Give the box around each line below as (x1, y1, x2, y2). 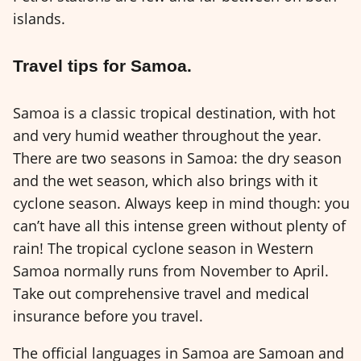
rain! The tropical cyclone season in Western (13, 238, 313, 258)
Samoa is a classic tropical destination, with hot (13, 102, 335, 122)
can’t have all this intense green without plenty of (13, 215, 346, 235)
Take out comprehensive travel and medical (13, 283, 309, 303)
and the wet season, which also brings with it (13, 170, 317, 190)
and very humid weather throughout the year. (13, 125, 322, 145)
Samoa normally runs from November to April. (13, 260, 329, 280)
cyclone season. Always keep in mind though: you (13, 193, 350, 213)
